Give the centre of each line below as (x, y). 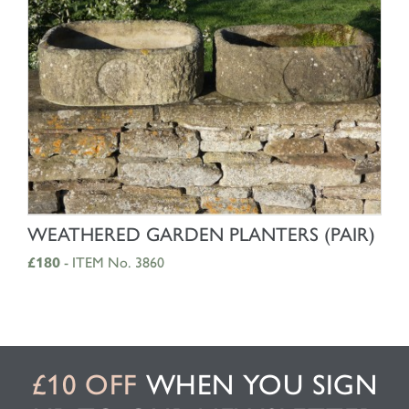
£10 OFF (84, 385)
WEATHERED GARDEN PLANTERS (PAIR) (201, 234)
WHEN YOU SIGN (257, 385)
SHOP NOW (204, 230)
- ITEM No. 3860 (112, 262)
